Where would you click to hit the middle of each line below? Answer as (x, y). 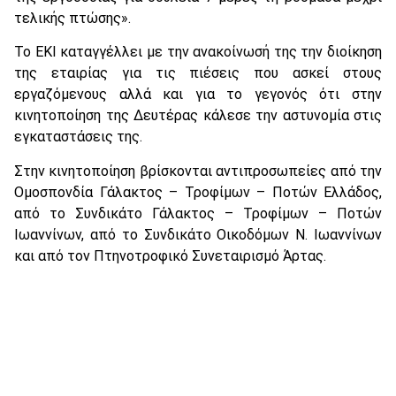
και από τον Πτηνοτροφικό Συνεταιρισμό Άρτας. (170, 255)
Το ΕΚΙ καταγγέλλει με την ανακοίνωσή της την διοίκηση (198, 52)
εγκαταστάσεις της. (78, 137)
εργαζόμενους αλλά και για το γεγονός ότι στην (198, 95)
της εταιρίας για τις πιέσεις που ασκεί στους (198, 73)
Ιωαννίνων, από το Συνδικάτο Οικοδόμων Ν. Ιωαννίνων (198, 234)
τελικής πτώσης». (72, 18)
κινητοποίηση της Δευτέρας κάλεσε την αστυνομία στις (198, 116)
